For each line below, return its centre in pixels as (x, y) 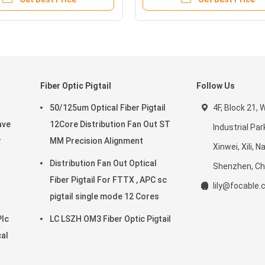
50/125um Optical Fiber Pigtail (108, 108)
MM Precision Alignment (96, 141)
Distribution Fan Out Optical (103, 163)
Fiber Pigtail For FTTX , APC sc (108, 180)
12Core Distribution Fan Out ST (110, 124)
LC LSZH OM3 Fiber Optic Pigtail (110, 219)
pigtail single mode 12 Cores (104, 196)
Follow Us (216, 86)
